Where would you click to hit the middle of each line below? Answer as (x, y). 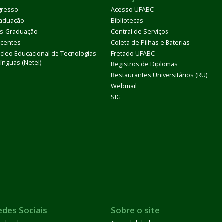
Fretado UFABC (133, 53)
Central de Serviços (140, 31)
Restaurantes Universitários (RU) (159, 75)
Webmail (124, 86)
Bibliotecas (127, 21)
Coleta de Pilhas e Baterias (150, 42)
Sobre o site (135, 210)
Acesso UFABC (132, 10)
